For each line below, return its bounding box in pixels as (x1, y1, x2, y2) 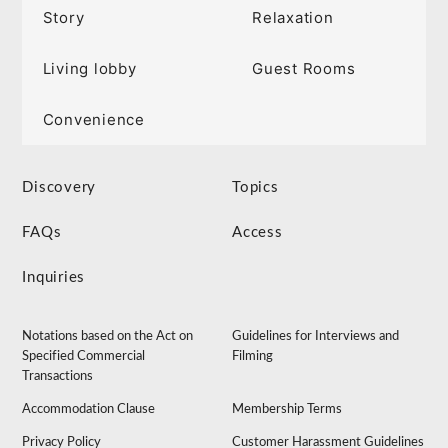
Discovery (22, 179, 97, 195)
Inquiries (22, 269, 86, 285)
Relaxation (252, 7, 334, 27)
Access (232, 224, 283, 240)
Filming (232, 349, 274, 363)
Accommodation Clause (22, 402, 156, 416)
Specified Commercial (22, 349, 146, 363)
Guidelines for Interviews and (232, 329, 400, 343)
